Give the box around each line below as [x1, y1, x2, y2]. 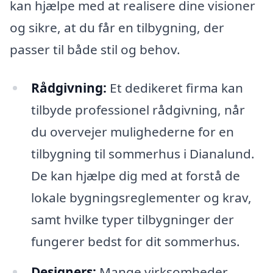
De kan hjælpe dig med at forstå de [30, 167, 240, 185]
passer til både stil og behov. [10, 40, 180, 58]
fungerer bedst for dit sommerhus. [30, 233, 240, 250]
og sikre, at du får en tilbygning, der [10, 18, 224, 36]
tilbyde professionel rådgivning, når [30, 101, 245, 119]
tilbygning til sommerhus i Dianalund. [30, 145, 255, 163]
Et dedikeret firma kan [106, 79, 243, 97]
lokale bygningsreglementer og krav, [30, 189, 252, 207]
